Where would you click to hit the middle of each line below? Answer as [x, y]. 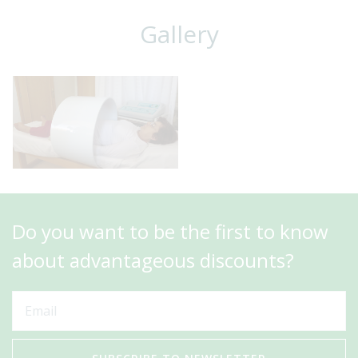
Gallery [179, 34]
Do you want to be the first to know [170, 232]
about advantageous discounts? [153, 261]
